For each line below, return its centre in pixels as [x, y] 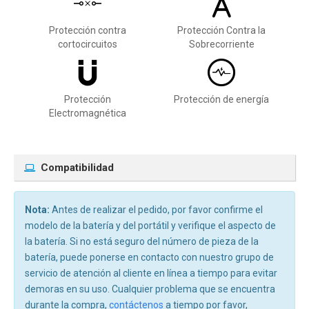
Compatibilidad [77, 167]
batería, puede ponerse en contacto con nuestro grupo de [149, 257]
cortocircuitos [88, 44]
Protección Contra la [221, 30]
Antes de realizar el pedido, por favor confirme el [156, 209]
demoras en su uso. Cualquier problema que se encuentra [150, 289]
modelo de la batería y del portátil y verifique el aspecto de [150, 225]
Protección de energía [221, 99]
